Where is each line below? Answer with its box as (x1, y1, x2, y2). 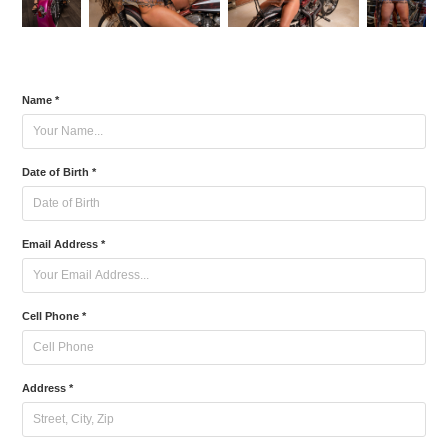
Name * (22, 93, 60, 106)
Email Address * (22, 237, 106, 250)
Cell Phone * (22, 309, 87, 322)
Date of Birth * (22, 165, 97, 178)
